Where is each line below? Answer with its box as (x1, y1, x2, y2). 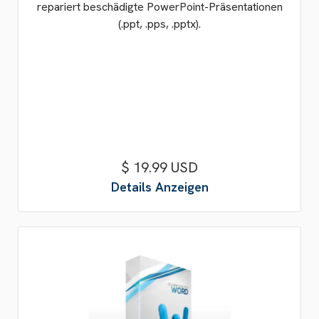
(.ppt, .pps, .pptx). (118, 16, 201, 31)
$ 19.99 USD (121, 158, 198, 177)
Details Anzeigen (110, 179, 209, 195)
